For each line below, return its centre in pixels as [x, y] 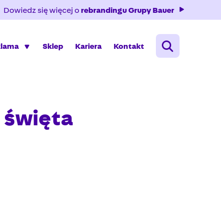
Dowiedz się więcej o [42, 10]
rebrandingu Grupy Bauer [128, 10]
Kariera [88, 46]
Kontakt [129, 46]
